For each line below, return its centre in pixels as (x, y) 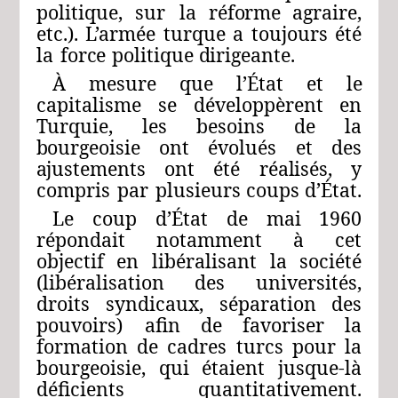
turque (195, 34)
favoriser (284, 325)
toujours (290, 34)
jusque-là (320, 368)
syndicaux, (154, 304)
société (331, 261)
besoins (231, 126)
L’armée (121, 34)
